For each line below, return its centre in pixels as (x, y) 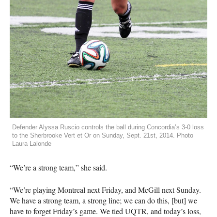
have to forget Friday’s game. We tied (67, 211)
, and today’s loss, (174, 211)
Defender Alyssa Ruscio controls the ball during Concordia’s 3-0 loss (108, 127)
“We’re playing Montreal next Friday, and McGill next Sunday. (105, 189)
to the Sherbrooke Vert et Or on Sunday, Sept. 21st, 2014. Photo (103, 135)
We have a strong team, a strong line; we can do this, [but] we (103, 200)
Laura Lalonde (32, 143)
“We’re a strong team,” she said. (58, 167)
